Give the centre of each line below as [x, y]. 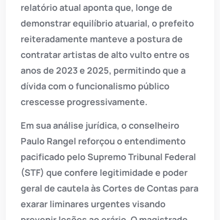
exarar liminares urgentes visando [93, 204]
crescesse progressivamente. [84, 102]
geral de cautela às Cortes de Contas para [110, 188]
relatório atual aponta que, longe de [96, 8]
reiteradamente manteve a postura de [102, 39]
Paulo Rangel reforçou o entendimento [103, 141]
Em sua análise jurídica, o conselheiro [100, 125]
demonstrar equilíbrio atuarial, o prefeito [107, 23]
